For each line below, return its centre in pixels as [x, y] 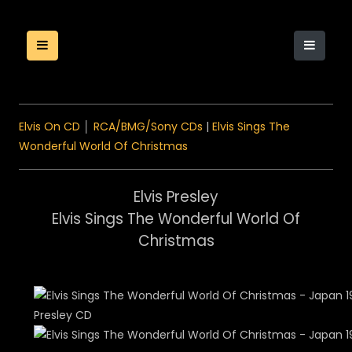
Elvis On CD [49, 126]
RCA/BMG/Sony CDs [148, 126]
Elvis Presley [176, 197]
